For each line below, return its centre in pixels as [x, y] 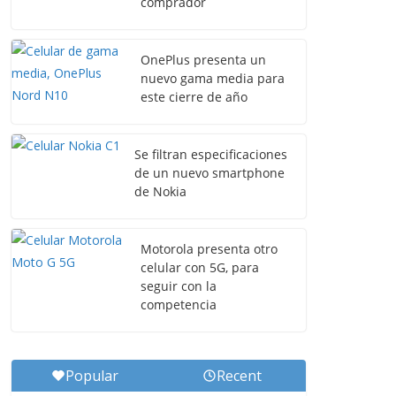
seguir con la [179, 286]
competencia [179, 305]
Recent [240, 376]
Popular [92, 376]
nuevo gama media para [213, 78]
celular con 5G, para [200, 267]
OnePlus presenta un [203, 60]
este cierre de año [194, 97]
